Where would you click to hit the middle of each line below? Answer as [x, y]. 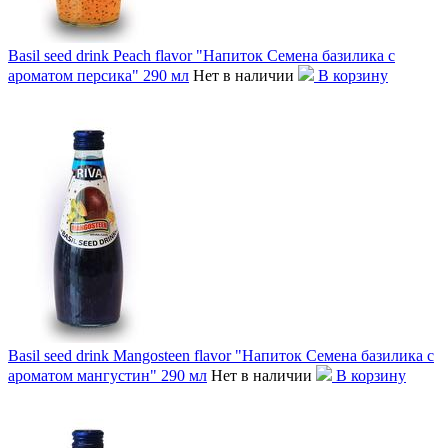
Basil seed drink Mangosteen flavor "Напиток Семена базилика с [221, 355]
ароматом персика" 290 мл [98, 75]
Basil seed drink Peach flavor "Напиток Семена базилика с [201, 55]
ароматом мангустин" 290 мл [107, 375]
